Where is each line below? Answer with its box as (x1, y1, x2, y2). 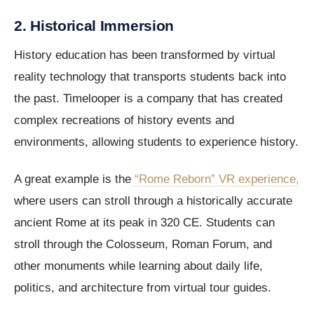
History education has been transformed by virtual (14, 48, 275, 62)
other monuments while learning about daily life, (14, 259, 263, 273)
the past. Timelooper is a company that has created (14, 92, 282, 106)
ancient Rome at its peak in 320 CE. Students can (14, 216, 275, 230)
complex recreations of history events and (14, 114, 234, 128)
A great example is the (14, 172, 131, 186)
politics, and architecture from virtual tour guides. (14, 281, 271, 295)
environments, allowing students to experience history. (14, 135, 299, 149)
